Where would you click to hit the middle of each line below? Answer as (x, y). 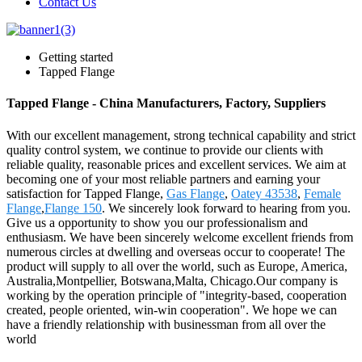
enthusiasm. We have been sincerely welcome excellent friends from (180, 237)
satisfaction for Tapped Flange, (86, 193)
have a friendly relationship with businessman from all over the (166, 324)
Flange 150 (73, 208)
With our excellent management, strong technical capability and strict (181, 135)
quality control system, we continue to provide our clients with (165, 149)
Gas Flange (196, 193)
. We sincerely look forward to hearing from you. (226, 208)
